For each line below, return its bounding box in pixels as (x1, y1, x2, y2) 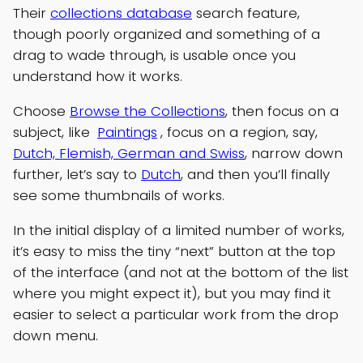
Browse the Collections (70, 101, 225, 122)
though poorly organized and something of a (13, 24, 320, 45)
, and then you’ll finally (181, 164, 330, 185)
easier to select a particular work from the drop (13, 304, 339, 324)
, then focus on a (225, 101, 339, 122)
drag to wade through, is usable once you (13, 45, 296, 66)
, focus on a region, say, (160, 122, 318, 143)
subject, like (13, 122, 94, 143)
